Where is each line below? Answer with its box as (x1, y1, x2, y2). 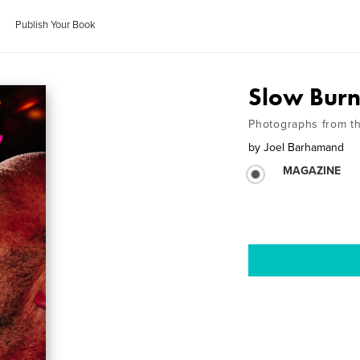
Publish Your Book (15, 18, 96, 31)
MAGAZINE (283, 164, 342, 178)
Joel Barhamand (264, 141, 345, 154)
